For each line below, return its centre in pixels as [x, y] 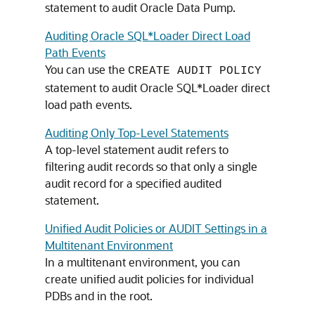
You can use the [86, 69]
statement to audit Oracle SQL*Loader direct [157, 88]
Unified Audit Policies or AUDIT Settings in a [156, 228]
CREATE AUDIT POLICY [195, 71]
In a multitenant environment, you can [143, 262]
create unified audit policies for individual [149, 279]
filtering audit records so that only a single [151, 166]
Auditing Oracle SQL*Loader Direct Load [148, 36]
